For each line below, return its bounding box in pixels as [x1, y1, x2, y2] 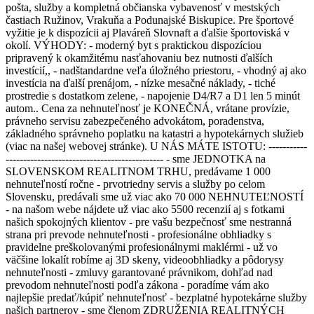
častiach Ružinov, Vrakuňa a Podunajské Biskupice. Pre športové [6, 14, 294, 27]
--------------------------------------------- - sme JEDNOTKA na [6, 153, 266, 165]
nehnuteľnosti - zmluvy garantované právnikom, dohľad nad [6, 266, 273, 279]
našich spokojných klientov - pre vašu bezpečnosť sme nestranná [6, 216, 292, 228]
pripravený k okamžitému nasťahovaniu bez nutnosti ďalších [6, 52, 273, 64]
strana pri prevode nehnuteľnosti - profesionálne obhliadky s [6, 228, 271, 241]
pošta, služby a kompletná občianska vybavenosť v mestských [6, 1, 280, 14]
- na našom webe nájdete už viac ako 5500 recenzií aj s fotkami [6, 203, 285, 216]
